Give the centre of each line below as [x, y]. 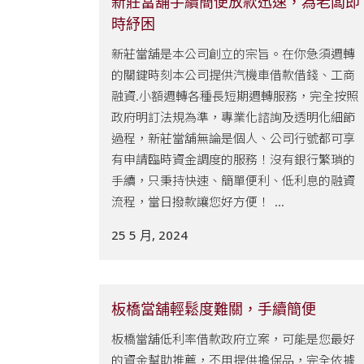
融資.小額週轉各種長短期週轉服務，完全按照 [235, 95]
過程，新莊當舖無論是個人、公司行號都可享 [233, 138]
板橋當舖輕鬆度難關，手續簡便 [214, 309]
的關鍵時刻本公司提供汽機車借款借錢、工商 [233, 74]
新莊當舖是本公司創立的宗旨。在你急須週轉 [233, 53]
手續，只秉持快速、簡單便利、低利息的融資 [233, 180]
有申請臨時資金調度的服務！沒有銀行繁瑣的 [233, 159]
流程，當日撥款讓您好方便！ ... [198, 201]
